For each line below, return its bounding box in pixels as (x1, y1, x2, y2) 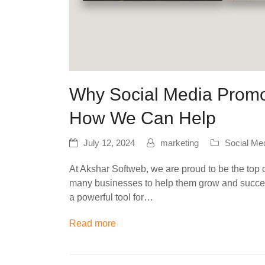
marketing (160, 138, 199, 148)
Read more (69, 218, 116, 229)
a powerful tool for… (69, 192, 153, 203)
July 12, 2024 (83, 138, 135, 148)
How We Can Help (69, 108, 216, 128)
